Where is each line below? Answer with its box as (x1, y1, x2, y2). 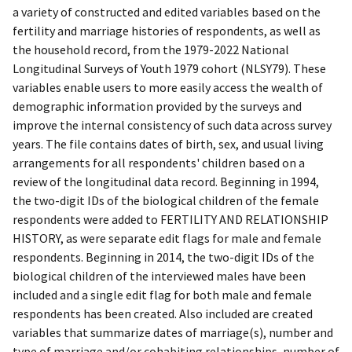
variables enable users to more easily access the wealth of (13, 79, 323, 96)
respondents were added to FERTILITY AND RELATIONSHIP (13, 211, 328, 228)
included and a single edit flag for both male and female (13, 287, 312, 303)
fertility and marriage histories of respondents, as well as (13, 23, 321, 39)
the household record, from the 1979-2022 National (13, 42, 289, 58)
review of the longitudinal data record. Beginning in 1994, (13, 174, 319, 190)
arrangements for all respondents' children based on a (13, 155, 305, 171)
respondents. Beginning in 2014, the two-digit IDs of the (13, 249, 314, 266)
